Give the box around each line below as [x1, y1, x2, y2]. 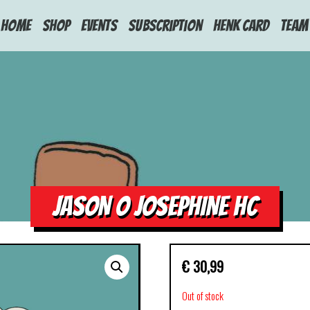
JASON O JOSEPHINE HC [53, 191, 257, 221]
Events [81, 17, 117, 34]
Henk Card [213, 17, 269, 34]
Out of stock [182, 288, 224, 303]
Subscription [128, 17, 202, 34]
